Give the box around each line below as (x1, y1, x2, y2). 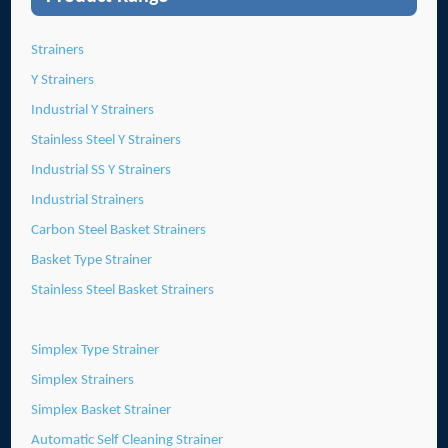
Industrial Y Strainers (31, 102, 155, 118)
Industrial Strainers (31, 192, 145, 208)
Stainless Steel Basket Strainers (31, 282, 215, 298)
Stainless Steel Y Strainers (31, 132, 182, 148)
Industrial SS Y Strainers (31, 162, 172, 178)
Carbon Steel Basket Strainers (31, 222, 207, 238)
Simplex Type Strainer (31, 342, 160, 358)
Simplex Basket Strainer (31, 402, 172, 418)
